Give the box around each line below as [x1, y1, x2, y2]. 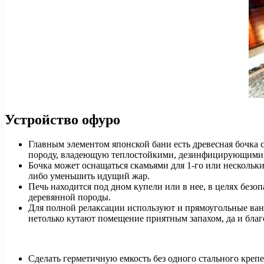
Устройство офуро [5, 111, 120, 127]
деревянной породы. [28, 192, 111, 203]
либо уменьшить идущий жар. [28, 171, 150, 181]
